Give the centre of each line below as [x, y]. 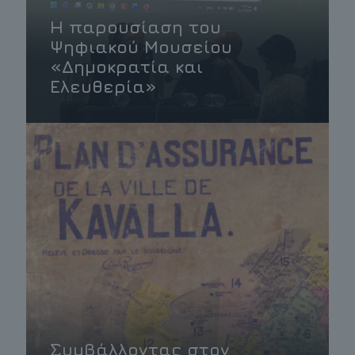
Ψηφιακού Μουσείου [141, 46]
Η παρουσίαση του [136, 27]
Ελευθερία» [103, 86]
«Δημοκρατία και [126, 66]
